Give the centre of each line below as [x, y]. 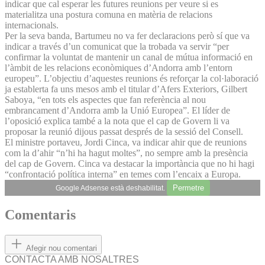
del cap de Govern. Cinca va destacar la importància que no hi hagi [130, 163]
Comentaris [40, 215]
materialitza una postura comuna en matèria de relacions [109, 14]
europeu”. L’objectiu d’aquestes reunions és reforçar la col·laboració [132, 78]
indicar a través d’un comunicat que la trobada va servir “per [117, 46]
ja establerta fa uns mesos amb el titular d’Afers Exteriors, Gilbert [126, 89]
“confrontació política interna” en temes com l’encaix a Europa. [123, 174]
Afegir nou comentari [62, 248]
